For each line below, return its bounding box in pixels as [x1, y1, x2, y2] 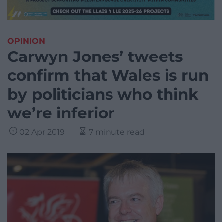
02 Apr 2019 [19, 127, 65, 137]
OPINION [7, 36, 45, 46]
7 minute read [89, 127, 145, 137]
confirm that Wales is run [7, 66, 209, 85]
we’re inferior [7, 104, 114, 123]
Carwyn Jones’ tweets [7, 47, 183, 66]
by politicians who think [7, 85, 198, 104]
